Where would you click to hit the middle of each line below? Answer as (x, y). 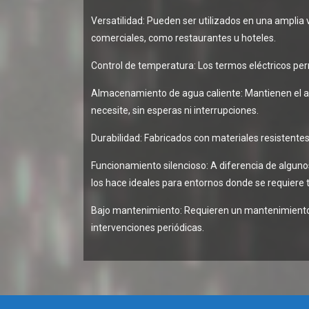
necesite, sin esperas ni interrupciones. (175, 110)
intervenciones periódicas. (148, 227)
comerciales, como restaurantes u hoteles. (184, 38)
